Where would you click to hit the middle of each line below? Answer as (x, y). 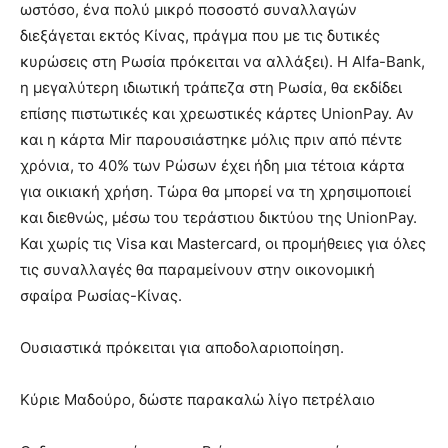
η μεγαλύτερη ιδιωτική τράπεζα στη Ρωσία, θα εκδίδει (211, 87)
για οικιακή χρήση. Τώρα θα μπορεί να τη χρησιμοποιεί (215, 191)
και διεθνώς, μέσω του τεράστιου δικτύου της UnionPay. (218, 217)
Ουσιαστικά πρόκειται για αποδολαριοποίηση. (182, 347)
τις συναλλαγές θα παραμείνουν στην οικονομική (197, 269)
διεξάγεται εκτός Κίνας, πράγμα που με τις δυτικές (200, 35)
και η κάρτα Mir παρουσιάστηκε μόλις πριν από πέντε (211, 139)
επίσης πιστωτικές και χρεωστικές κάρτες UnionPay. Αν (217, 113)
